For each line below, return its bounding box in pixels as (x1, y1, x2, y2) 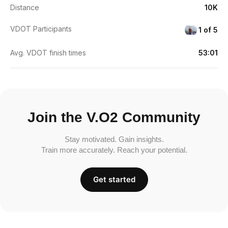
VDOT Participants (10, 24, 72, 33)
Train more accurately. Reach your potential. (41, 145, 187, 154)
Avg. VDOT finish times (10, 48, 86, 57)
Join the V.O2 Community (27, 109, 201, 125)
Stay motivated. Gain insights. (64, 134, 164, 144)
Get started (93, 174, 135, 184)
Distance (10, 3, 39, 12)
